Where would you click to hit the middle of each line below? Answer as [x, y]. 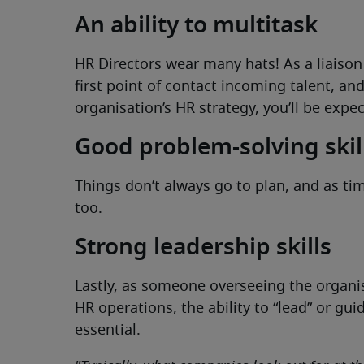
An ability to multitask [196, 26]
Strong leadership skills [203, 248]
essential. [108, 331]
